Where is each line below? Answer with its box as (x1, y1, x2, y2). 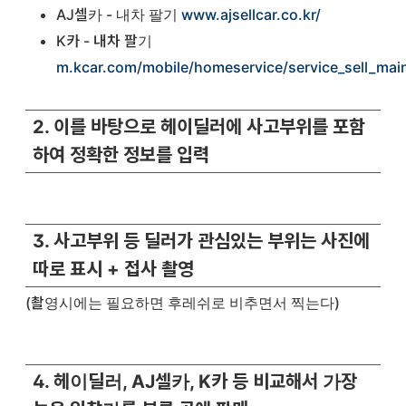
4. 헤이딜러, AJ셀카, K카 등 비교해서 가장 (33, 370, 357, 392)
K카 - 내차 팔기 (56, 31, 152, 50)
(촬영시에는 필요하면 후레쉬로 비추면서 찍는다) (25, 294, 340, 313)
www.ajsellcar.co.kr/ (181, 5, 321, 24)
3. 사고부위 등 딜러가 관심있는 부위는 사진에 (33, 229, 370, 252)
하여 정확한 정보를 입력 (33, 143, 209, 166)
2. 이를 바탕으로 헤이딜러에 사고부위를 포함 (33, 115, 365, 138)
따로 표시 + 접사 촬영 (33, 257, 194, 280)
